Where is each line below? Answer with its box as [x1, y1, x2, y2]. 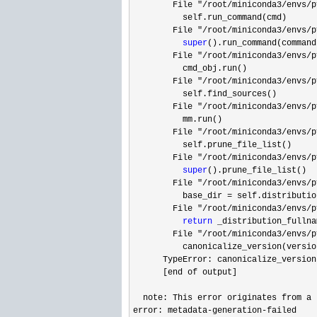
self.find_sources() [133, 89, 277, 99]
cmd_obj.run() [133, 64, 247, 74]
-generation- [207, 306, 267, 316]
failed [267, 306, 296, 316]
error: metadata [133, 306, 207, 316]
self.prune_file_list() [133, 140, 292, 150]
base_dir [133, 191, 227, 201]
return [183, 217, 212, 226]
